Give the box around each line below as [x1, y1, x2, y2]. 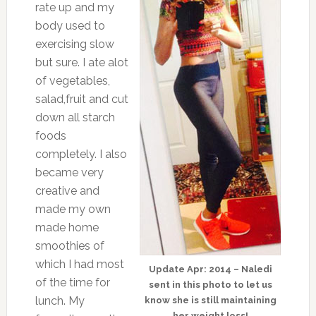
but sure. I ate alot [35, 56, 128, 70]
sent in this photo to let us [148, 279, 272, 291]
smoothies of [35, 239, 104, 253]
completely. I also [35, 147, 127, 162]
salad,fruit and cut [35, 92, 128, 107]
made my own [35, 202, 111, 217]
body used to [35, 19, 105, 33]
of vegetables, [35, 74, 110, 88]
